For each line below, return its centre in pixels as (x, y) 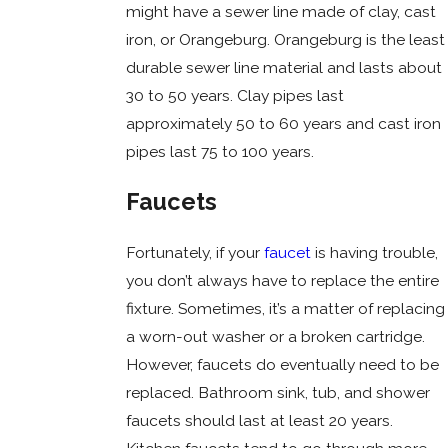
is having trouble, (374, 252)
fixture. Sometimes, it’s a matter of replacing (285, 308)
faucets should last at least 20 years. (259, 420)
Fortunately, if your (194, 252)
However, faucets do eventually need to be (282, 364)
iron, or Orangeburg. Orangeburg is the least (285, 39)
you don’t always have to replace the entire (282, 280)
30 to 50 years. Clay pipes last (234, 95)
